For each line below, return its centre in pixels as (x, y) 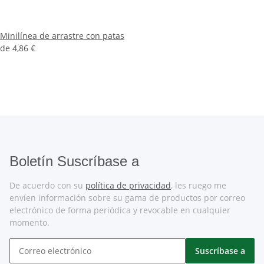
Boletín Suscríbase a (74, 161)
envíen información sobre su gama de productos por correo (127, 198)
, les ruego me (199, 185)
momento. (29, 222)
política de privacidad (128, 185)
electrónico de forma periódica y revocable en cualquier (120, 210)
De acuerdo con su (47, 185)
